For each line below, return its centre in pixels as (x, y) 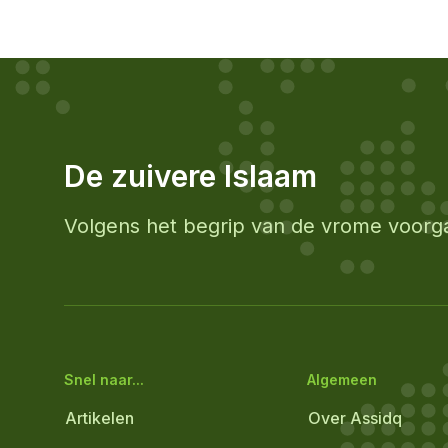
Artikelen (99, 418)
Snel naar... (104, 379)
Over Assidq (355, 418)
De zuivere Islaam (190, 176)
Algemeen (342, 379)
